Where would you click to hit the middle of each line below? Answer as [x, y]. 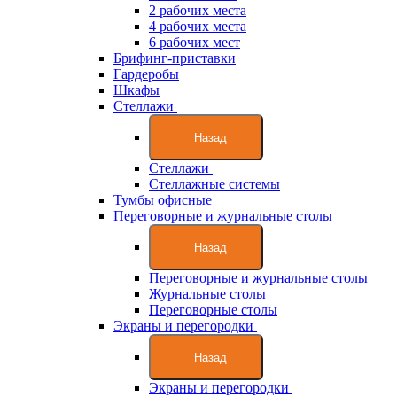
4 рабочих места [198, 26]
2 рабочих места [198, 10]
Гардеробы [146, 74]
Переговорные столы [213, 310]
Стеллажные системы [214, 184]
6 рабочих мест [195, 42]
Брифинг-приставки [175, 58]
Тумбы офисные [163, 200]
